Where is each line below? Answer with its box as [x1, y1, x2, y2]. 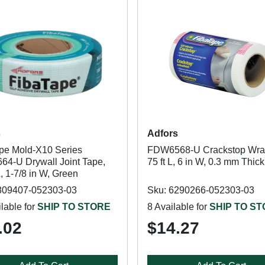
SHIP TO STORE [37, 202, 111, 212]
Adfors [147, 128, 178, 138]
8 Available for [147, 202, 209, 212]
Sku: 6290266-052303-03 [147, 185, 254, 195]
